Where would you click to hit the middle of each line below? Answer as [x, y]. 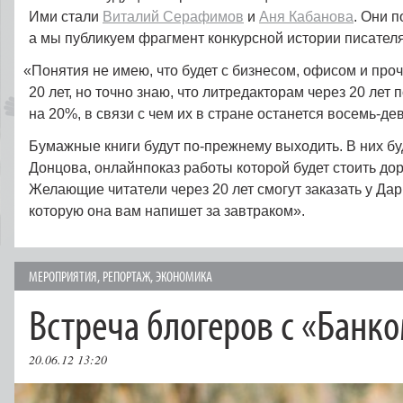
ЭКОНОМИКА [184, 276]
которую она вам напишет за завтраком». [167, 211]
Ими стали [66, 17]
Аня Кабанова [306, 17]
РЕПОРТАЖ [126, 276]
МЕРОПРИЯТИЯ [63, 276]
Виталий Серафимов [173, 17]
